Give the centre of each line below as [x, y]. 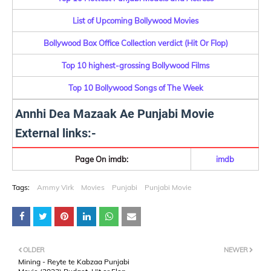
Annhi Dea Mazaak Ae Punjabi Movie [115, 114]
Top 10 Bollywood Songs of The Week [135, 88]
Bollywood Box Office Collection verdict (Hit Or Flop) [135, 43]
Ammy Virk [55, 187]
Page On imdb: [102, 159]
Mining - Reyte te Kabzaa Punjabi [74, 262]
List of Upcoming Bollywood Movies [135, 21]
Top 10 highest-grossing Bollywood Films [135, 65]
